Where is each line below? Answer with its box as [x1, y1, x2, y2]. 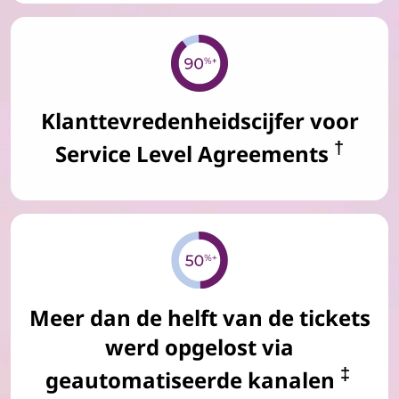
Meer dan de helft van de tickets [28, 302, 370, 332]
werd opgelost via [105, 331, 294, 362]
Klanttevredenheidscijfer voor [40, 106, 359, 136]
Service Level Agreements [55, 139, 334, 169]
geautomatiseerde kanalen [45, 364, 340, 395]
